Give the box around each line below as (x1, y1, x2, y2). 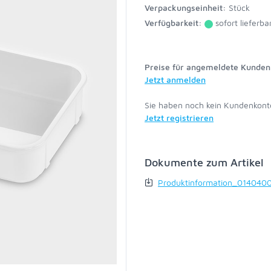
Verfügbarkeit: (145, 18, 202, 28)
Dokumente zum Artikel (145, 156, 264, 169)
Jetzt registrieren (145, 113, 214, 123)
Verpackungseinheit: (145, 2, 226, 13)
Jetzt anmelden (145, 74, 206, 85)
